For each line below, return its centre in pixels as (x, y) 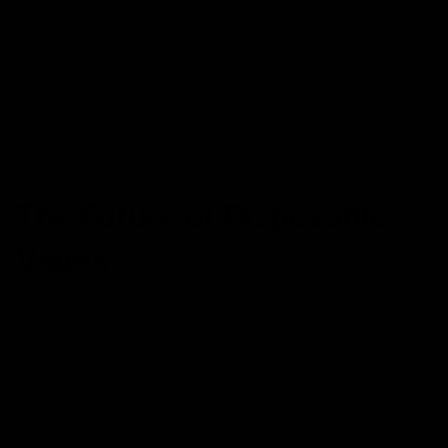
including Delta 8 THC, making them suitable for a (221, 23)
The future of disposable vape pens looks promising (208, 303)
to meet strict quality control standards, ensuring (216, 135)
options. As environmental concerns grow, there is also (218, 423)
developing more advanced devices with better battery (220, 375)
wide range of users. (110, 51)
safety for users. (95, 163)
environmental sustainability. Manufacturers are (190, 351)
